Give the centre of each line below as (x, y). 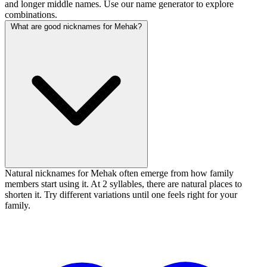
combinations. (31, 15)
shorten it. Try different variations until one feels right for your (121, 195)
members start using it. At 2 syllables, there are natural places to (123, 184)
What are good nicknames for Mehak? (76, 27)
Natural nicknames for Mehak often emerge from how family (119, 173)
